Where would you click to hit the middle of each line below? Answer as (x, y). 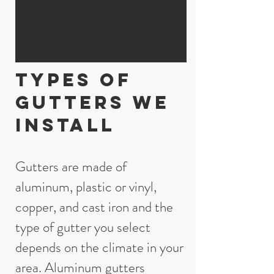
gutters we (92, 102)
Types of (74, 80)
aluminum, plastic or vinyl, (86, 187)
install (65, 125)
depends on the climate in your (99, 247)
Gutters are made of (71, 167)
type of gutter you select (83, 227)
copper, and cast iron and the (94, 207)
